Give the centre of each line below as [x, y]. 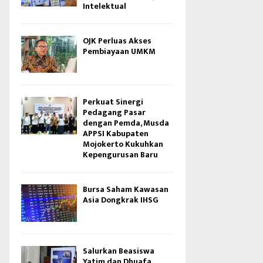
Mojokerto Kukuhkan [123, 144]
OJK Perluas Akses [117, 41]
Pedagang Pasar [114, 113]
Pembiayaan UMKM [119, 51]
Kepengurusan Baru [120, 155]
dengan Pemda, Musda [126, 123]
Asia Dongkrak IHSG [121, 200]
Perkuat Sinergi [113, 102]
